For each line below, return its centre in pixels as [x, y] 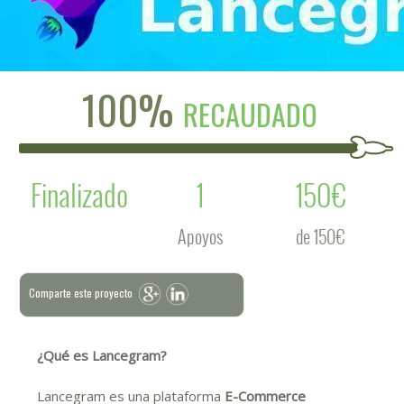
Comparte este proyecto [81, 293]
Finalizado [79, 194]
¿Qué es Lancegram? [102, 355]
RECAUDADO [250, 114]
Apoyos [200, 236]
